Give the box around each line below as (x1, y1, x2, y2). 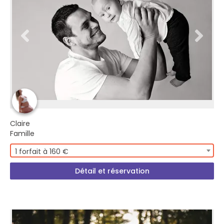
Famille (10, 128, 34, 138)
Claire (10, 118, 30, 128)
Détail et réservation (74, 166, 149, 176)
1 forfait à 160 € (15, 146, 68, 156)
